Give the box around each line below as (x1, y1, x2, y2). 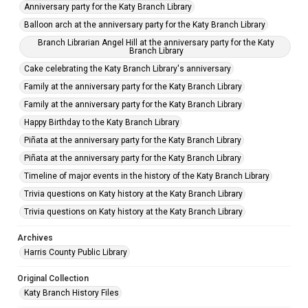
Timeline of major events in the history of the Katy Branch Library (24, 171, 269, 181)
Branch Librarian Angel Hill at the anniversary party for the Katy (38, 38, 274, 47)
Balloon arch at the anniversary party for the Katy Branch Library (24, 20, 265, 30)
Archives (17, 233, 53, 243)
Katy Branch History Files (24, 288, 119, 298)
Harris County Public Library (24, 247, 127, 257)
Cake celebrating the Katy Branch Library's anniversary (24, 64, 231, 74)
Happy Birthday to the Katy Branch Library (24, 118, 179, 127)
